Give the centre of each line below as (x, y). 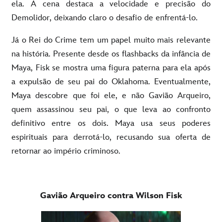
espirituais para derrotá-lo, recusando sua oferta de (111, 137)
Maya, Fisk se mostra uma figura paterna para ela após (111, 68)
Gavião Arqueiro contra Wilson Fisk (111, 195)
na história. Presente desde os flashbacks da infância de (111, 54)
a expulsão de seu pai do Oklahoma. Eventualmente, (111, 82)
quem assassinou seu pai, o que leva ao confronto (111, 109)
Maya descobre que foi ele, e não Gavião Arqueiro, (111, 95)
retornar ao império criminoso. (66, 151)
